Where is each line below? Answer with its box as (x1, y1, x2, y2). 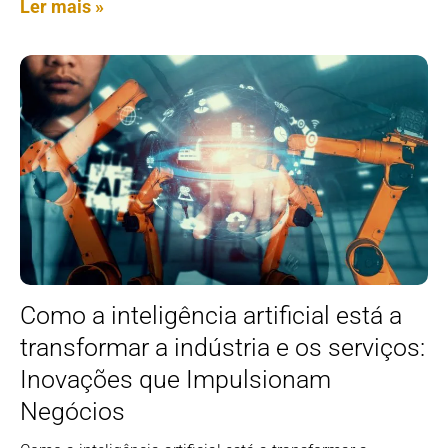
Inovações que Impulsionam (20, 364, 331, 394)
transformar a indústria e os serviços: (20, 332, 425, 362)
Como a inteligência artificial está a (20, 300, 402, 330)
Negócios (20, 396, 125, 426)
